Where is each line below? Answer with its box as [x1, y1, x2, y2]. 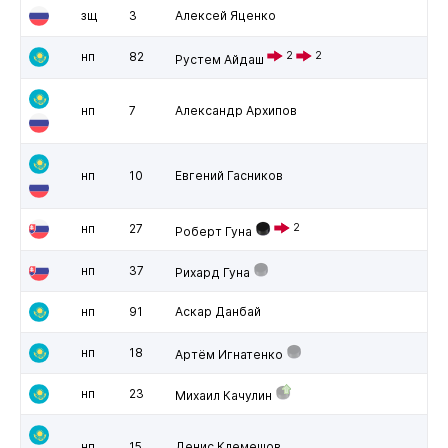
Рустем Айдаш [174, 51, 264, 67]
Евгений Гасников [174, 167, 283, 183]
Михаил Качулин [174, 387, 272, 403]
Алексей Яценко [174, 7, 276, 23]
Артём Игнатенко [174, 346, 283, 362]
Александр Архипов [174, 102, 297, 118]
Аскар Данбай [174, 303, 261, 319]
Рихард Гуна [174, 264, 250, 280]
